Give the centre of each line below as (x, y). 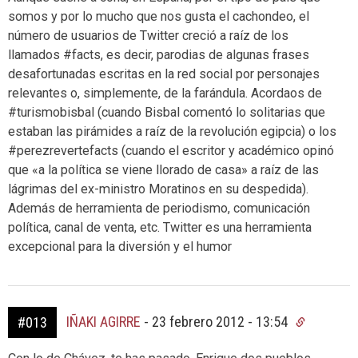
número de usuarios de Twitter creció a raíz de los (148, 35)
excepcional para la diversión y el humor (120, 246)
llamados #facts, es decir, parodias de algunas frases (159, 54)
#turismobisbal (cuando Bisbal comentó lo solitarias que (167, 112)
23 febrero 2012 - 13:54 (221, 321)
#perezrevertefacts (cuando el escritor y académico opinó (171, 150)
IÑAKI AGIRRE (103, 321)
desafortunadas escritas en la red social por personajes (164, 74)
